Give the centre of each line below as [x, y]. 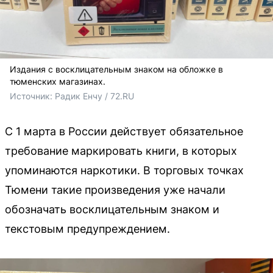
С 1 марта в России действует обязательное [124, 131]
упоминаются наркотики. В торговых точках [124, 170]
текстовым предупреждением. [87, 229]
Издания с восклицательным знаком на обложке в [116, 69]
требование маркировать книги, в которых [121, 151]
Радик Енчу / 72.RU [94, 96]
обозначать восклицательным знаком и [112, 209]
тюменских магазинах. [58, 81]
